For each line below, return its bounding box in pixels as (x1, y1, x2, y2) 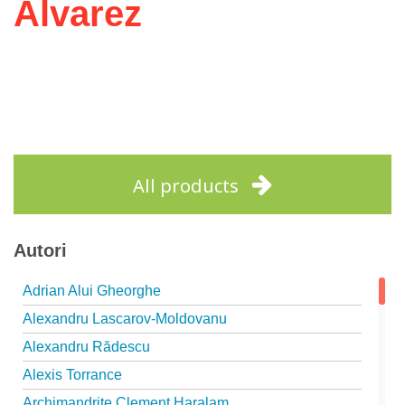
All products (133, 174, 239, 198)
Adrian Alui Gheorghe (23, 283, 161, 298)
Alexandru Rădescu (23, 339, 150, 354)
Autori (14, 240, 67, 260)
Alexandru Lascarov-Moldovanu (23, 311, 227, 326)
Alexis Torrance (23, 367, 122, 382)
